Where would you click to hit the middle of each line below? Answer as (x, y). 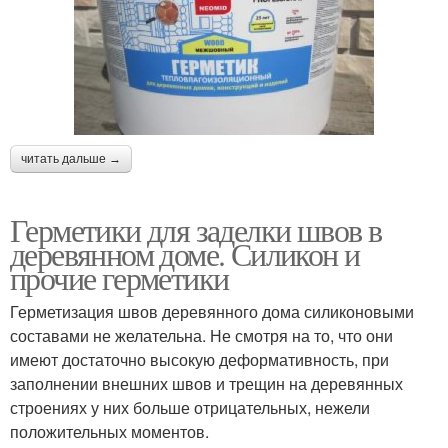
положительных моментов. (109, 431)
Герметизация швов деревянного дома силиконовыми (212, 311)
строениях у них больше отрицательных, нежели (190, 407)
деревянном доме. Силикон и (185, 253)
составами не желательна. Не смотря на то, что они (201, 335)
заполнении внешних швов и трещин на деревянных (206, 383)
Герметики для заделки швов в (196, 229)
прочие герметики (119, 277)
